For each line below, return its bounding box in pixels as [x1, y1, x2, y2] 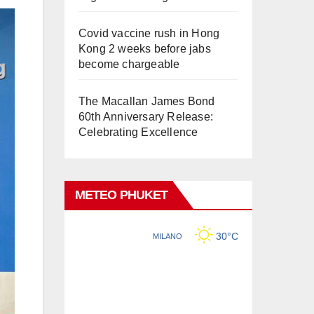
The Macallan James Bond [78, 95, 215, 108]
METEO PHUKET [75, 188, 168, 203]
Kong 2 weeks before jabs [78, 43, 211, 55]
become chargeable [78, 58, 180, 71]
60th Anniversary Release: [78, 111, 213, 123]
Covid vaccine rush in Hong [78, 27, 220, 40]
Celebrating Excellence [78, 126, 198, 139]
